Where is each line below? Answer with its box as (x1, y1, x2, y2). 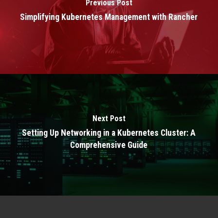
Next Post (92, 113, 126, 123)
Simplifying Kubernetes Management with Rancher (20, 12, 198, 22)
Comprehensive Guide (70, 140, 148, 150)
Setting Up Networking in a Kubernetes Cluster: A (22, 127, 196, 138)
